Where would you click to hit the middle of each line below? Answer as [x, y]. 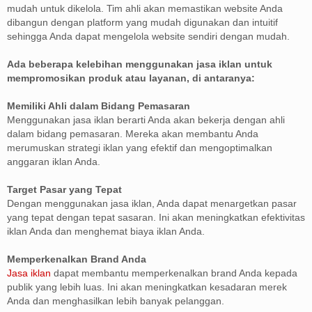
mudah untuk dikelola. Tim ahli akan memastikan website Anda [145, 8]
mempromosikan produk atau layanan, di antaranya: [131, 78]
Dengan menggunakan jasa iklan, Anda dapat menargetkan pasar [152, 203]
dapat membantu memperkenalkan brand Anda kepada [175, 273]
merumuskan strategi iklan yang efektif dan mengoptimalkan [140, 148]
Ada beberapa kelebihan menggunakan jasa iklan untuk [140, 64]
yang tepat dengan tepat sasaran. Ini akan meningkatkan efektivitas [156, 217]
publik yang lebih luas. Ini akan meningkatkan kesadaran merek [147, 287]
